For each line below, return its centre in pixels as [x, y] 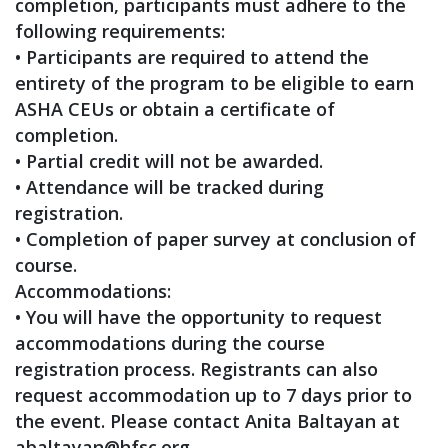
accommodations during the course [170, 343]
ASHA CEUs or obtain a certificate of [175, 109]
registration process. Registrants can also [196, 369]
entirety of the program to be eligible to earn [214, 83]
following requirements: [120, 31]
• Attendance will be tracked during [169, 187]
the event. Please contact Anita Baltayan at [207, 421]
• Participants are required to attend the [192, 57]
